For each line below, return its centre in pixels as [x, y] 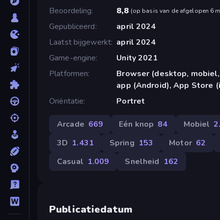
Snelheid [142, 161]
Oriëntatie [67, 101]
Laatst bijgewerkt [80, 42]
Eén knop [137, 124]
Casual [70, 161]
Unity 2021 [137, 58]
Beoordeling [70, 11]
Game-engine [73, 58]
